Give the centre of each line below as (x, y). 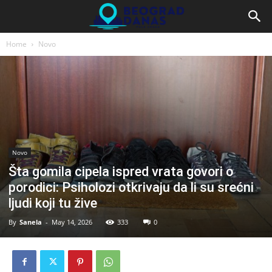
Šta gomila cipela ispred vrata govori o (121, 171)
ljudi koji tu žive (53, 203)
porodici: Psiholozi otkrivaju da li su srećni (131, 187)
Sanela (31, 222)
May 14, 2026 (72, 222)
